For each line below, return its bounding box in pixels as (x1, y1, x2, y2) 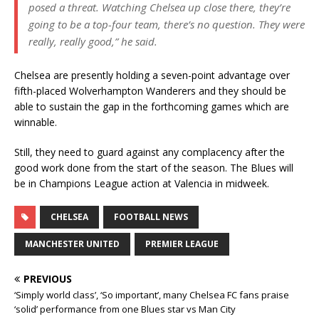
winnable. (14, 115, 57, 129)
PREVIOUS (23, 272, 72, 286)
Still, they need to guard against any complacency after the (14, 145, 285, 159)
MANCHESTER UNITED (25, 238, 120, 250)
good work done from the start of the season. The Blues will (14, 161, 293, 174)
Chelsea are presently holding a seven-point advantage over (14, 68, 290, 82)
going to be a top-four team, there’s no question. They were (28, 17, 305, 31)
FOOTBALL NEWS (114, 211, 188, 223)
